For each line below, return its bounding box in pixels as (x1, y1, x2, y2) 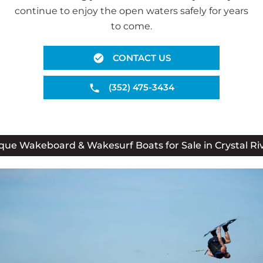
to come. (111, 21, 152, 32)
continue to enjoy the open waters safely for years (15, 5, 248, 16)
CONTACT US (112, 52, 171, 63)
